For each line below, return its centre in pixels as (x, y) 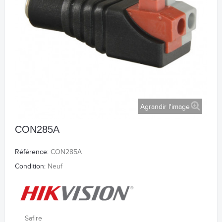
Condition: (30, 167)
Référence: (32, 152)
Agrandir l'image (165, 107)
